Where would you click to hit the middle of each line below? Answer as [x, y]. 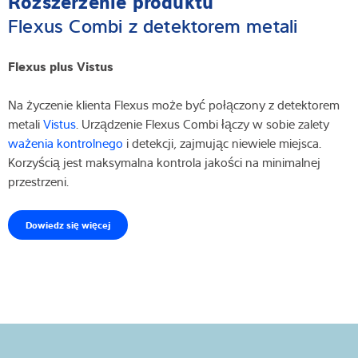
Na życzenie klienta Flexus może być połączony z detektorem [174, 105]
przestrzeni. [38, 182]
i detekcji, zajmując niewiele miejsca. [222, 143]
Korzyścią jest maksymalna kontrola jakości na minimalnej [164, 163]
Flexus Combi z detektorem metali [153, 25]
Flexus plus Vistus [61, 66]
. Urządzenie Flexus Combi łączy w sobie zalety [203, 124]
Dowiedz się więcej [68, 225]
